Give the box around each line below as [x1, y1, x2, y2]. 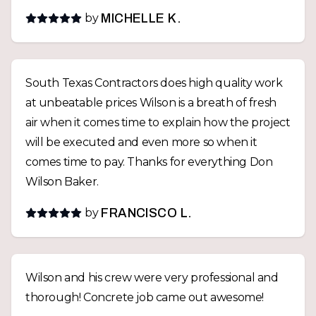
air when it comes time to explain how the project [25, 116, 291, 129]
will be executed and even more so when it [25, 135, 257, 149]
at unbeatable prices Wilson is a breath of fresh [25, 96, 276, 109]
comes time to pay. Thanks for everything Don [25, 155, 273, 169]
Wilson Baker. [25, 175, 99, 188]
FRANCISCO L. [101, 206, 193, 220]
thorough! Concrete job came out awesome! [25, 291, 264, 304]
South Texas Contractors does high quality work [25, 76, 216, 90]
